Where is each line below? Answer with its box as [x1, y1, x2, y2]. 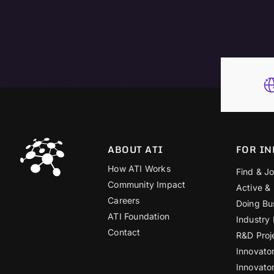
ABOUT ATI [108, 142, 163, 157]
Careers [108, 195, 140, 206]
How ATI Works [108, 163, 171, 174]
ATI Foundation [108, 211, 170, 222]
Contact [108, 227, 141, 238]
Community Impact [108, 179, 186, 190]
